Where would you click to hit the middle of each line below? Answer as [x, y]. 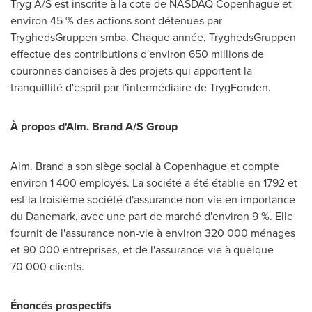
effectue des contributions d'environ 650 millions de [137, 54]
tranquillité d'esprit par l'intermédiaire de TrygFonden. [141, 87]
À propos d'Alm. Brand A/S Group [94, 126]
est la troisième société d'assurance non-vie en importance [153, 199]
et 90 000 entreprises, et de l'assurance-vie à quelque [142, 249]
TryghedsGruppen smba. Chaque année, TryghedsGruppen [153, 37]
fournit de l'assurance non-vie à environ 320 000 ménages [153, 233]
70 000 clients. [47, 266]
